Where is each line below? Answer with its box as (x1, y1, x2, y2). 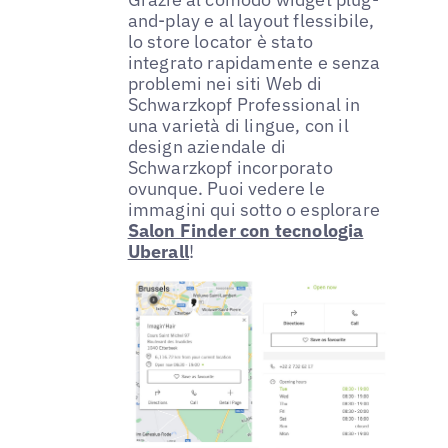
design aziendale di (127, 135, 287, 159)
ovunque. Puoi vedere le (127, 177, 325, 201)
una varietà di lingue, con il (127, 114, 349, 138)
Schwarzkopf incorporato (127, 156, 333, 180)
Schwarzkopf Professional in (127, 93, 361, 117)
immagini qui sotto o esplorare (127, 198, 381, 222)
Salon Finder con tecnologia (127, 219, 364, 243)
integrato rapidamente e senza (127, 51, 380, 75)
